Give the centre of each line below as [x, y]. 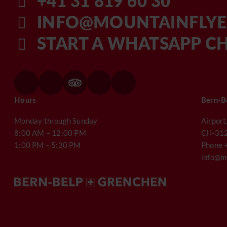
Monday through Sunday [56, 121]
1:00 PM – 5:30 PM [48, 145]
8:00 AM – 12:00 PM [50, 133]
